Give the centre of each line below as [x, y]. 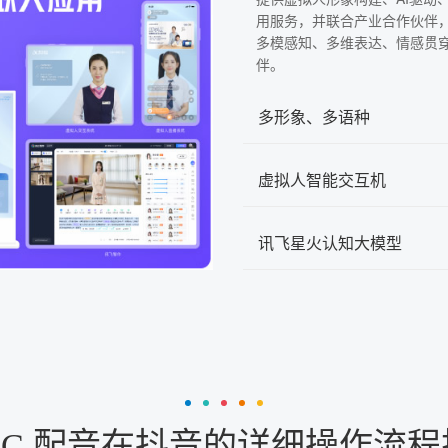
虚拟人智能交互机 [322, 180]
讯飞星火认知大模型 [330, 243]
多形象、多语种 [314, 117]
